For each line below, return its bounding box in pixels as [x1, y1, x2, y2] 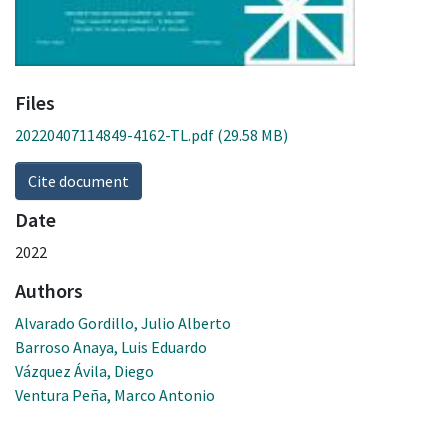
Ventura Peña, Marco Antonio [15, 384, 215, 405]
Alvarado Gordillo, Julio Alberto [15, 312, 231, 333]
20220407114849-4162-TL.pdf [15, 124, 214, 145]
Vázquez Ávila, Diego [15, 360, 154, 381]
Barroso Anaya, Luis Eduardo [15, 336, 207, 357]
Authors [15, 277, 83, 303]
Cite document [28, 170, 129, 191]
